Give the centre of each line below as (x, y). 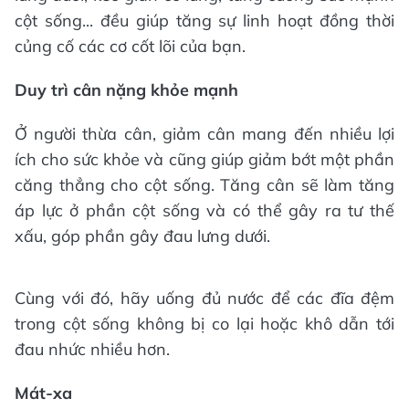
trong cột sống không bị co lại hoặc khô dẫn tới (204, 323)
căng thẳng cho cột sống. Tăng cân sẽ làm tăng (204, 184)
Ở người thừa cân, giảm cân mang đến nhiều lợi (204, 133)
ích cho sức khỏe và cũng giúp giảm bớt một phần (204, 159)
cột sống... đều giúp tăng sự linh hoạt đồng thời (204, 20)
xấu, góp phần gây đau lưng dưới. (142, 236)
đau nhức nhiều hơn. (92, 349)
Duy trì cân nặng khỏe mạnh (126, 89)
